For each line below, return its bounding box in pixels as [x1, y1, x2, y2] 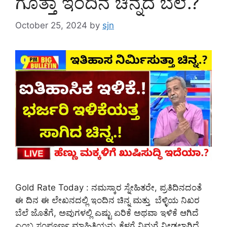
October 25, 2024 [15, 20, 87, 30]
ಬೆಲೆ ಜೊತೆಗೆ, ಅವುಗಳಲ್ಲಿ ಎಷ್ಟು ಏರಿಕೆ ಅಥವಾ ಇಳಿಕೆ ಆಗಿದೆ [15, 208, 199, 218]
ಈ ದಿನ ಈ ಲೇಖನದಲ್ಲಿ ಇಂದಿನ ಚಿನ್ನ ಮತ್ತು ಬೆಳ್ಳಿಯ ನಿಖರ [15, 195, 200, 206]
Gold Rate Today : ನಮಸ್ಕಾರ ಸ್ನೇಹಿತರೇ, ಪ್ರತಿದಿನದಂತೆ [15, 182, 202, 193]
